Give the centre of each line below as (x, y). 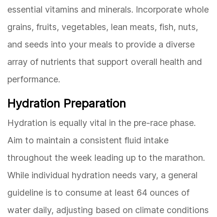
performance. (34, 79)
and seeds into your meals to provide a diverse (101, 44)
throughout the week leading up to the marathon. (106, 157)
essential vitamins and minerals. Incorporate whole (108, 9)
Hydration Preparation (67, 103)
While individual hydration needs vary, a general (102, 175)
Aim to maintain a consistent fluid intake (88, 140)
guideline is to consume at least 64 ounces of (98, 192)
